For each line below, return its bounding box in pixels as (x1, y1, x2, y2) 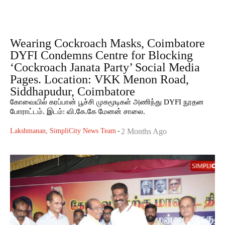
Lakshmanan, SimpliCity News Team (10, 127, 116, 135)
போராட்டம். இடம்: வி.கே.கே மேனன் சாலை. (47, 107, 145, 116)
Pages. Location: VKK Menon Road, (10, 72, 189, 86)
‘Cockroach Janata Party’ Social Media (10, 60, 200, 74)
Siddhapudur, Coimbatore (10, 84, 135, 98)
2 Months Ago (121, 127, 167, 136)
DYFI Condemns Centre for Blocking (10, 48, 193, 62)
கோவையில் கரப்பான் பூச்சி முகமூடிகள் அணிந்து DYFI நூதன (10, 97, 204, 106)
